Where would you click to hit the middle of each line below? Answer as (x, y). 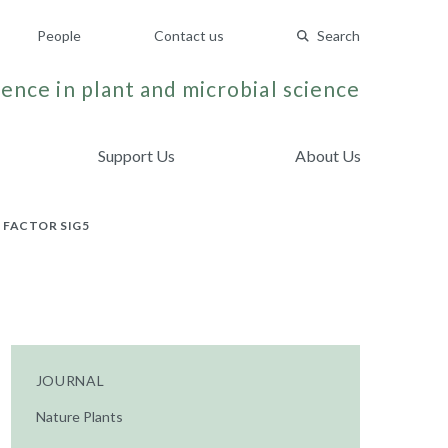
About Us (327, 155)
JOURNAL (70, 380)
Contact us (189, 35)
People (59, 35)
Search (338, 35)
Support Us (137, 155)
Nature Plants (79, 416)
